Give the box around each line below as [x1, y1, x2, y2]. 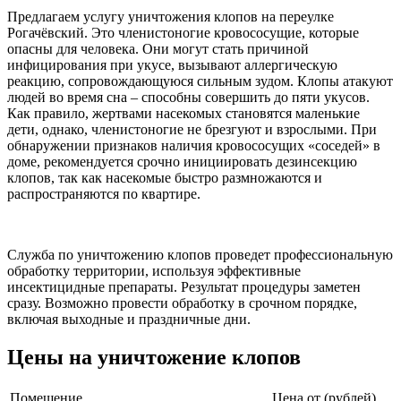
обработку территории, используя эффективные [7, 263, 301, 279]
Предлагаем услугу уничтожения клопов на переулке [7, 9, 334, 25]
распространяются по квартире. [7, 186, 200, 202]
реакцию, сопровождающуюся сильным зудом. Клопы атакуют [7, 73, 393, 90]
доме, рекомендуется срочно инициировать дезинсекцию [7, 154, 357, 170]
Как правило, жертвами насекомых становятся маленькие [7, 106, 360, 122]
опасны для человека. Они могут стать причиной [7, 41, 309, 57]
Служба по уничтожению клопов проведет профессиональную [7, 247, 393, 263]
